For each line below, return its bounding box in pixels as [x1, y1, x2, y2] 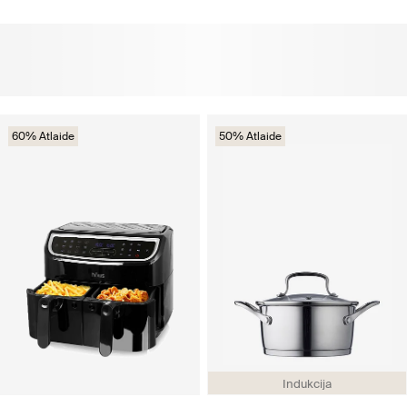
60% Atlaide [12, 129, 74, 144]
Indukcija [283, 376, 332, 392]
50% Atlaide [219, 129, 282, 144]
